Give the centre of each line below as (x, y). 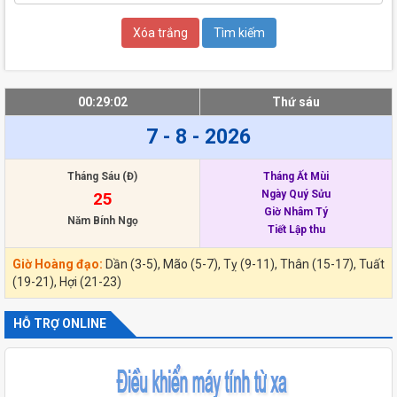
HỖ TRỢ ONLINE (60, 323)
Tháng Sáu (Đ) (102, 176)
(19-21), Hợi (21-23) (67, 281)
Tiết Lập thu (296, 229)
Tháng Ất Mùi (296, 176)
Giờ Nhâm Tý (296, 211)
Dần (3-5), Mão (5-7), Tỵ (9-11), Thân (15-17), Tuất (245, 264)
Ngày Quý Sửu (296, 194)
